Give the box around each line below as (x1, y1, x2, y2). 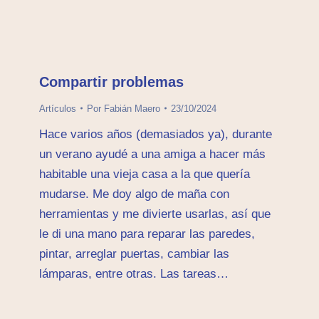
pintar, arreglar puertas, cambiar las (39, 246, 229, 261)
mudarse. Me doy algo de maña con (39, 187, 229, 201)
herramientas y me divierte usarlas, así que (39, 206, 271, 221)
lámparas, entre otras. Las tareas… (39, 266, 229, 281)
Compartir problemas (39, 73, 184, 90)
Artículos (39, 103, 76, 114)
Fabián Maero (104, 103, 160, 114)
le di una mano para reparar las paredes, (39, 226, 255, 241)
